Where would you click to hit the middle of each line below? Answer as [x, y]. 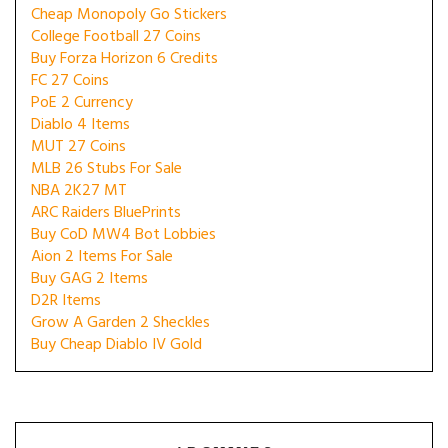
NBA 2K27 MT [79, 191]
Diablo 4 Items [80, 125]
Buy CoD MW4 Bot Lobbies [123, 235]
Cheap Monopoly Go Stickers [129, 15]
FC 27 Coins [70, 81]
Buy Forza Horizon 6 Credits [124, 59]
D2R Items [66, 301]
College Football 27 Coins [116, 37]
